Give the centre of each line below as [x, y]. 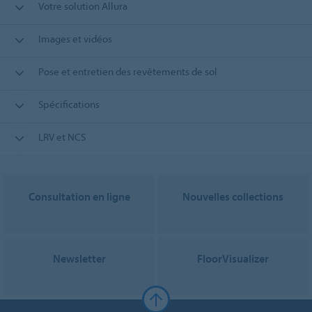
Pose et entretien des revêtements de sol [127, 72]
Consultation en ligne [79, 197]
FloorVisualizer [233, 259]
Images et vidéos [75, 39]
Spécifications [69, 104]
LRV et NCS [62, 137]
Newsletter [79, 259]
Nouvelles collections [233, 197]
